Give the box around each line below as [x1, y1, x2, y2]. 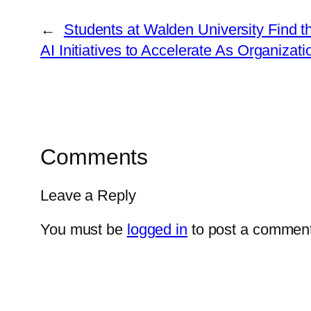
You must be [40, 221, 127, 239]
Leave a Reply [40, 187, 136, 205]
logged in [126, 221, 187, 239]
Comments [40, 144, 149, 169]
